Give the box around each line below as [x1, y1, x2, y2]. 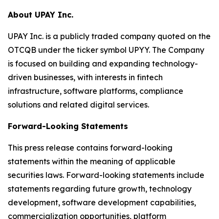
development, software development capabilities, [8, 197, 196, 208]
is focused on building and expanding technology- [8, 59, 198, 69]
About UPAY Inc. [8, 10, 73, 20]
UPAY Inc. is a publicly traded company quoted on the [8, 31, 211, 42]
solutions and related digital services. [8, 100, 149, 110]
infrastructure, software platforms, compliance [8, 86, 183, 96]
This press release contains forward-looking [8, 143, 173, 153]
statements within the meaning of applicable [8, 156, 175, 167]
